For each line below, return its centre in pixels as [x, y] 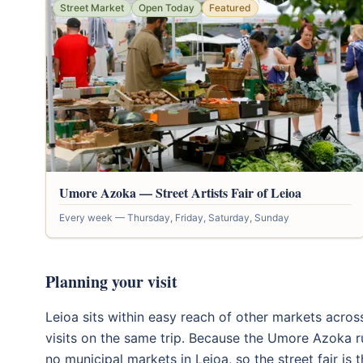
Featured [230, 8]
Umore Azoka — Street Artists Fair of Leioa [180, 192]
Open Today [167, 8]
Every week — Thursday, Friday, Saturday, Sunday [174, 217]
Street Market [92, 8]
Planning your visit [111, 281]
